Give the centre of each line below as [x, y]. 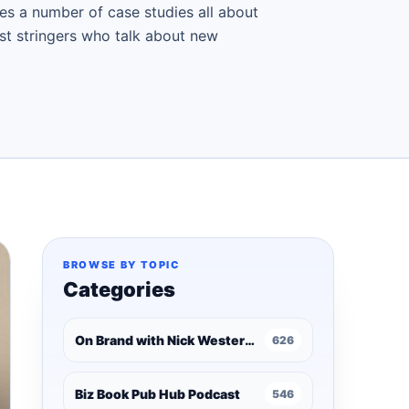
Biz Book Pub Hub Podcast [157, 394]
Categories [119, 289]
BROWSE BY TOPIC [121, 265]
